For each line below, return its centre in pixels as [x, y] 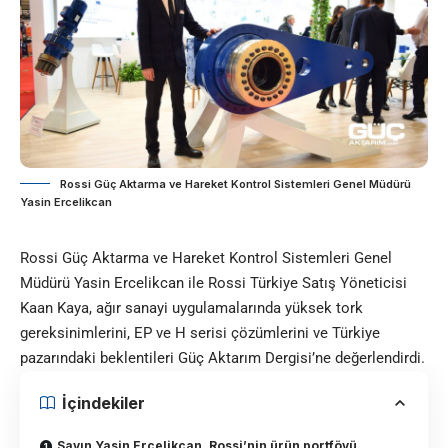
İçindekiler [103, 403]
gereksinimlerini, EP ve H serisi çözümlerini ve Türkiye [200, 333]
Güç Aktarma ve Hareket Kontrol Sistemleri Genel [225, 258]
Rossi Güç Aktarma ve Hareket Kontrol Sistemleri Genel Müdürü [235, 184]
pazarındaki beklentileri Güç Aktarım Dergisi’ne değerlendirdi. [222, 358]
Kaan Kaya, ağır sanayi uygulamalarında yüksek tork [191, 308]
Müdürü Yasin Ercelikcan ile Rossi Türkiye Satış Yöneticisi [213, 283]
